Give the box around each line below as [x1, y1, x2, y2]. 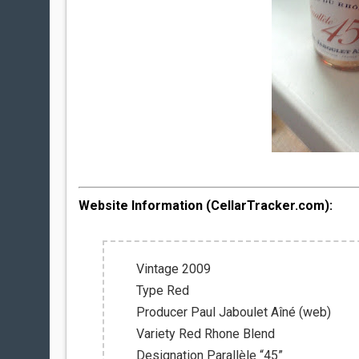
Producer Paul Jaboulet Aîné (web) [136, 305, 331, 320]
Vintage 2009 [136, 261, 211, 276]
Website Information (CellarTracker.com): [79, 198, 333, 213]
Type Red [136, 283, 189, 298]
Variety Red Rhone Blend [136, 326, 275, 341]
